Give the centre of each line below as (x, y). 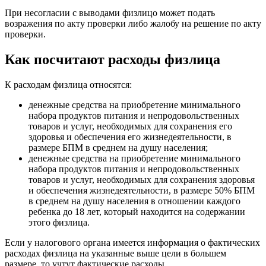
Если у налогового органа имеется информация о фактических (132, 242)
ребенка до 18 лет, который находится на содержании (137, 211)
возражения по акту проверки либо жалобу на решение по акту (133, 24)
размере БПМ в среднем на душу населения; (118, 147)
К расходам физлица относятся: (68, 84)
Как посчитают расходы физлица (113, 59)
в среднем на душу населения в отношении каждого (134, 201)
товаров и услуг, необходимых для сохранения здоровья (142, 179)
